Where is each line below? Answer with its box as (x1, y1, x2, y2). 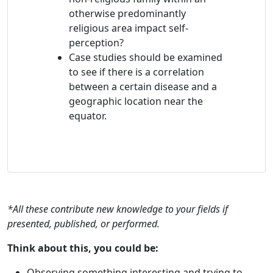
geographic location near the (69, 94, 203, 108)
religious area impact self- (69, 21, 188, 35)
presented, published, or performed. (7, 217, 160, 231)
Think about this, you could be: (7, 241, 158, 255)
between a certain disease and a (69, 80, 217, 94)
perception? (69, 36, 124, 50)
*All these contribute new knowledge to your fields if (7, 202, 228, 216)
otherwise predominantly (69, 7, 186, 21)
